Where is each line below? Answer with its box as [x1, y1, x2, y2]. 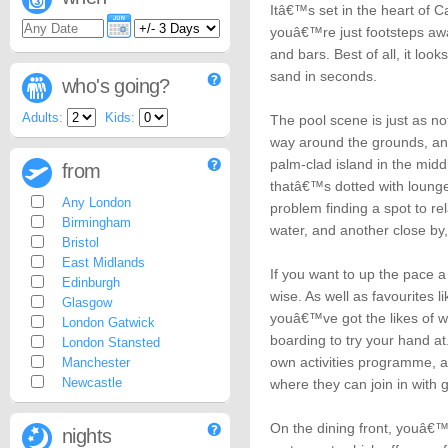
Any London [62, 195, 131, 210]
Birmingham [62, 215, 131, 230]
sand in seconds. [270, 68, 377, 84]
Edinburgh [62, 275, 120, 290]
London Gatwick [62, 315, 155, 330]
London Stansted [62, 335, 160, 350]
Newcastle [62, 375, 122, 390]
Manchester [62, 355, 130, 370]
